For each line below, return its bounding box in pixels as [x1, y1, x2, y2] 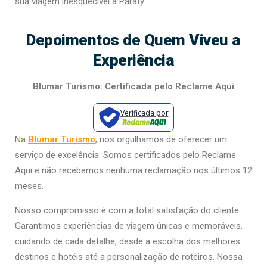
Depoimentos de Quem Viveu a [26, 30, 241, 49]
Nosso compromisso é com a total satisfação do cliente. [15, 205, 241, 216]
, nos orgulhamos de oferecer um [95, 134, 227, 145]
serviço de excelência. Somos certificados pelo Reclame [15, 150, 236, 161]
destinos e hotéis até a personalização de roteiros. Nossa [15, 252, 243, 263]
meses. [15, 181, 44, 192]
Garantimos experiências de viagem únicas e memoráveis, [15, 221, 243, 232]
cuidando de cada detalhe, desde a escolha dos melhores [15, 236, 240, 247]
